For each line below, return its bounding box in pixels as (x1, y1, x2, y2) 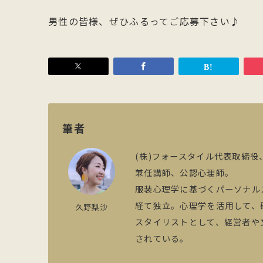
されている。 (135, 232, 189, 244)
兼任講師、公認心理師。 (135, 167, 234, 178)
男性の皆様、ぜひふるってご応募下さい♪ (48, 14, 241, 28)
